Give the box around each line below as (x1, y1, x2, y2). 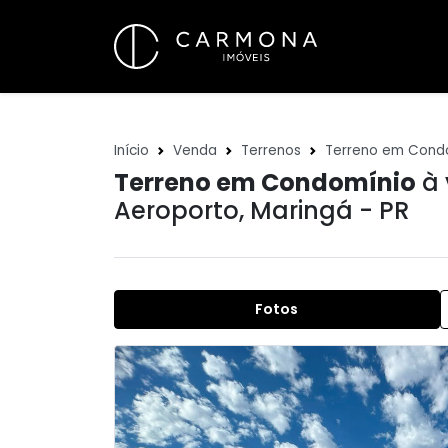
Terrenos (241, 141, 301, 160)
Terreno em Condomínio (114, 166, 416, 199)
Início (114, 141, 149, 160)
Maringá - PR (250, 194, 409, 227)
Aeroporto (114, 194, 239, 227)
